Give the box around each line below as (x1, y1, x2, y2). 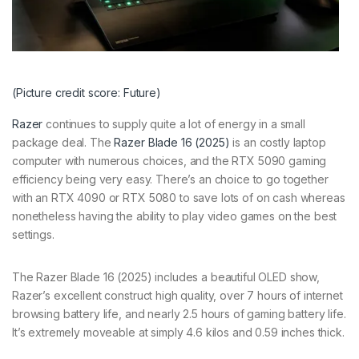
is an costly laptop (229, 135, 326, 150)
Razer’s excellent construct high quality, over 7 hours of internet (12, 288, 343, 303)
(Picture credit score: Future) (12, 86, 161, 100)
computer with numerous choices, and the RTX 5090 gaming (12, 154, 327, 168)
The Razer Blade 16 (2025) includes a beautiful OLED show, (12, 270, 321, 284)
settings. (12, 228, 54, 242)
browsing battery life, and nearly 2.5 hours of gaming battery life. (12, 307, 346, 321)
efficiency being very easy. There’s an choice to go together (12, 172, 329, 187)
